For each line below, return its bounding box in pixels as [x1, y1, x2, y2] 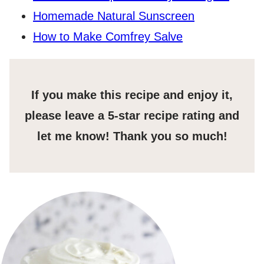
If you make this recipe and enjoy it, [31, 88, 233, 102]
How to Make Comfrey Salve [33, 30, 183, 44]
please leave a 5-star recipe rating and [25, 109, 239, 123]
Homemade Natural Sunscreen [33, 9, 194, 23]
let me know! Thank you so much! [37, 130, 227, 143]
